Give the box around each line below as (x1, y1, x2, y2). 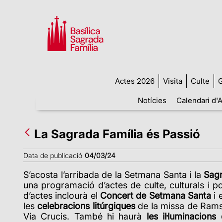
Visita (163, 76, 182, 86)
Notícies (137, 95, 166, 105)
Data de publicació (23, 151, 82, 160)
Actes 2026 (114, 76, 155, 86)
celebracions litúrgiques (37, 200, 135, 211)
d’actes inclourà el (23, 190, 100, 201)
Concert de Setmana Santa (100, 190, 214, 201)
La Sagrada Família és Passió (34, 126, 200, 141)
